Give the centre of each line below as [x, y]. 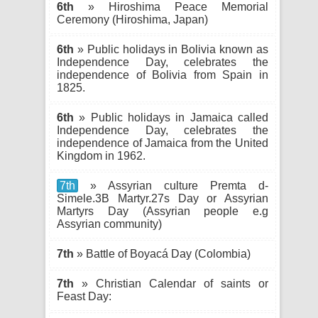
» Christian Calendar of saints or [171, 284]
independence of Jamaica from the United [163, 143]
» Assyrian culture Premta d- [173, 186]
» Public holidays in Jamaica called [171, 117]
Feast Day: [84, 296]
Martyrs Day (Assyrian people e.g [163, 211]
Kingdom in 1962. [101, 156]
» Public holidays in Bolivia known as [171, 49]
